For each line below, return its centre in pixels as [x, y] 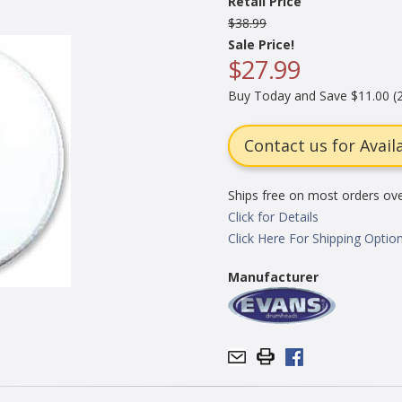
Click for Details [273, 216]
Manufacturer [273, 276]
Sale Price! [261, 44]
